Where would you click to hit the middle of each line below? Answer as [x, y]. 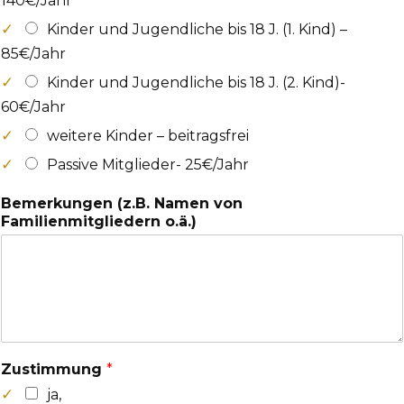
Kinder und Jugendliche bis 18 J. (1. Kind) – [197, 30]
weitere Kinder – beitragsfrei [148, 136]
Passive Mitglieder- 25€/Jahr [148, 165]
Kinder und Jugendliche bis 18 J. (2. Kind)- [196, 83]
